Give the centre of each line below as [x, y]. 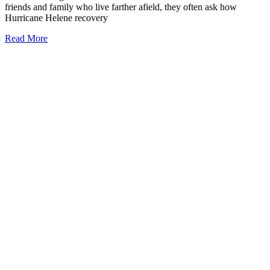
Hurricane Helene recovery [56, 17]
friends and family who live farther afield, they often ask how [121, 7]
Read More [26, 38]
